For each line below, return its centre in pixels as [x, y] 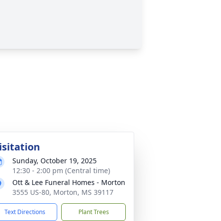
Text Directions [25, 212]
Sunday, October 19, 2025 [55, 161]
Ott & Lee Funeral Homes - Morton [69, 182]
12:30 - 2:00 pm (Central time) [61, 170]
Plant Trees [93, 212]
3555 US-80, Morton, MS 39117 [63, 192]
